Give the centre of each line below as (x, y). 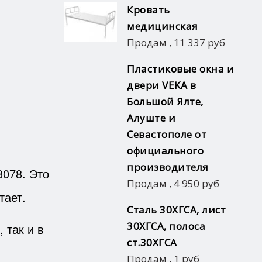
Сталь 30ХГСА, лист (176, 209)
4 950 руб (196, 183)
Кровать (149, 9)
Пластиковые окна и (180, 68)
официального (165, 150)
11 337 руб (199, 42)
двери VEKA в (161, 85)
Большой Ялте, (165, 101)
